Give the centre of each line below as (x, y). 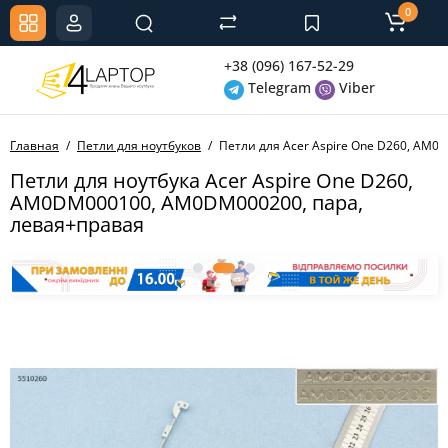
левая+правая (77, 224)
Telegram (277, 88)
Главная (34, 145)
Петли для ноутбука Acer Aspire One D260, (211, 180)
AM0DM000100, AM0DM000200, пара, (186, 202)
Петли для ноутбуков (139, 145)
